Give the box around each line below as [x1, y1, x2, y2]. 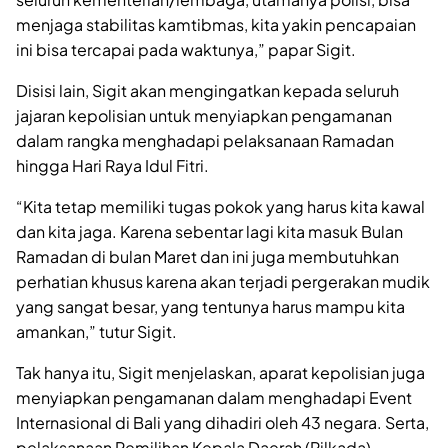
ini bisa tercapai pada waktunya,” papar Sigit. [16, 39, 356, 61]
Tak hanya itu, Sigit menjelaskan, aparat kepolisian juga [16, 362, 425, 384]
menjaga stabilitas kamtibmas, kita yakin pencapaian [16, 14, 416, 36]
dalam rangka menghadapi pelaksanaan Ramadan [16, 130, 394, 152]
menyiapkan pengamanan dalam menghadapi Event [16, 387, 412, 409]
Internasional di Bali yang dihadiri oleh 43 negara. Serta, [16, 412, 429, 434]
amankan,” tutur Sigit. [16, 321, 177, 343]
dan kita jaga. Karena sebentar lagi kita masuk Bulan [16, 221, 403, 243]
